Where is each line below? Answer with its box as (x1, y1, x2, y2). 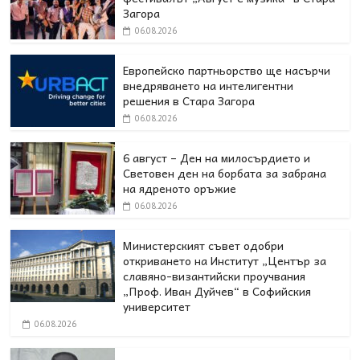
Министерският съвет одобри (123, 236, 284, 255)
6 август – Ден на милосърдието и (123, 149, 311, 167)
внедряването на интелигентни (123, 76, 294, 95)
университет (123, 297, 191, 316)
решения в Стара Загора (123, 92, 256, 110)
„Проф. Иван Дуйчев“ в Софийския (123, 282, 312, 301)
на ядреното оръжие (123, 179, 237, 198)
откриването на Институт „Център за (123, 252, 327, 270)
